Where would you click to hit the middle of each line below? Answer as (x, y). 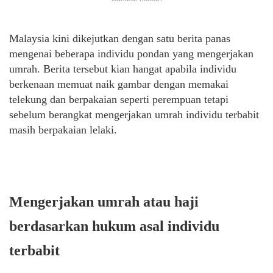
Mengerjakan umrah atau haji (104, 202)
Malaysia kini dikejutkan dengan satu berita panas (120, 39)
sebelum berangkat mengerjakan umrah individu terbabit (134, 115)
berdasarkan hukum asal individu (114, 226)
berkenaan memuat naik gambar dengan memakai (119, 84)
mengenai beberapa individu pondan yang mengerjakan (131, 54)
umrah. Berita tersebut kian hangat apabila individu (123, 69)
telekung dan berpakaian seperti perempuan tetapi (119, 100)
